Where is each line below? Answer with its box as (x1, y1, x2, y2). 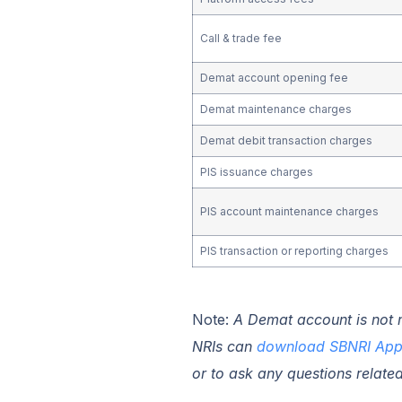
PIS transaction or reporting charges (199, 243, 389, 258)
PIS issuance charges (199, 164, 313, 179)
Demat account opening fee (199, 70, 348, 84)
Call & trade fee (199, 31, 282, 45)
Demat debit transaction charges (199, 133, 372, 147)
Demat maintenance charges (199, 101, 352, 116)
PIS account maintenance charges (199, 204, 381, 218)
